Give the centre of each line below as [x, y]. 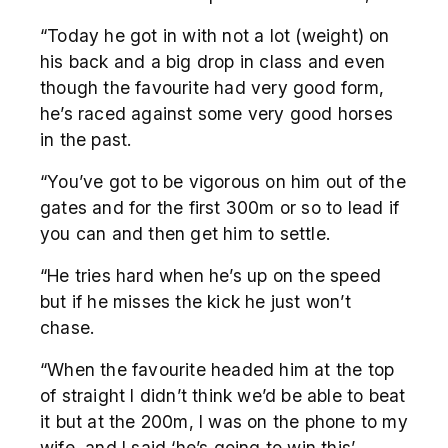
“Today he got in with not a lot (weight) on [215, 35]
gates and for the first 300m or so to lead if [220, 207]
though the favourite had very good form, [212, 87]
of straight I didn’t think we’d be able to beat [223, 395]
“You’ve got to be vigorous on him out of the [223, 181]
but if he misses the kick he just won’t [195, 301]
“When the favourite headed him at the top [217, 369]
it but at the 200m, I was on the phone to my [224, 421]
